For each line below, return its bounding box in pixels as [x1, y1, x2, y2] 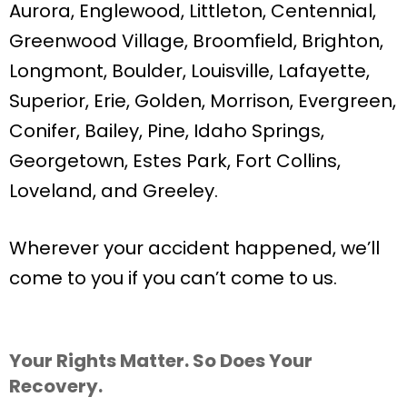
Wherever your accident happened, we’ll [9, 234, 380, 261]
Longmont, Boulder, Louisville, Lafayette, [9, 57, 370, 84]
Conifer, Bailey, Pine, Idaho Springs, [9, 117, 324, 144]
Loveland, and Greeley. [9, 177, 218, 203]
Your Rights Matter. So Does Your [9, 347, 313, 373]
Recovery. [9, 372, 103, 399]
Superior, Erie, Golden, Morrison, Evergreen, [9, 87, 396, 114]
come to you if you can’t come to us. [9, 264, 337, 291]
